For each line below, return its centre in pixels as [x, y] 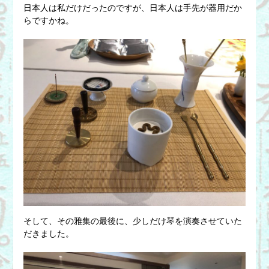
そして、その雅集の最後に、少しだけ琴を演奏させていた [132, 221]
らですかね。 [48, 20]
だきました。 [48, 234]
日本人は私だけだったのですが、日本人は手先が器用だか [132, 7]
